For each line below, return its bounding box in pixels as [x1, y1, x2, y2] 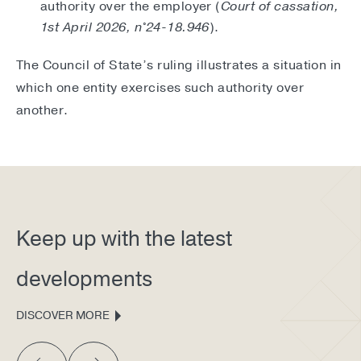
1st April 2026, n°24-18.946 [40, 19, 210, 37]
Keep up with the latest [16, 225, 232, 254]
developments [16, 265, 152, 294]
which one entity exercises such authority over [16, 79, 305, 98]
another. [16, 102, 68, 120]
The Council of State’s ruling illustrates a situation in [16, 56, 342, 75]
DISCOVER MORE [16, 308, 110, 324]
